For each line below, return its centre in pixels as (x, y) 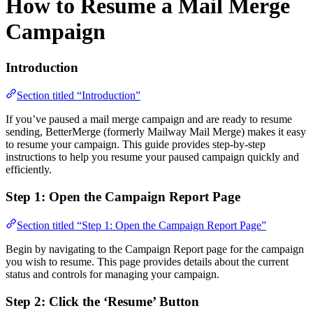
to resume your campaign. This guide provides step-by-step (136, 145)
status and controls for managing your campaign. (112, 274)
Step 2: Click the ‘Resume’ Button (102, 301)
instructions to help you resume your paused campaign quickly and (152, 157)
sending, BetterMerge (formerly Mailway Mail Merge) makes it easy (156, 132)
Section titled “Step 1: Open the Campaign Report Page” (141, 225)
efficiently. (29, 170)
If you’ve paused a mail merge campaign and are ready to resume (149, 119)
